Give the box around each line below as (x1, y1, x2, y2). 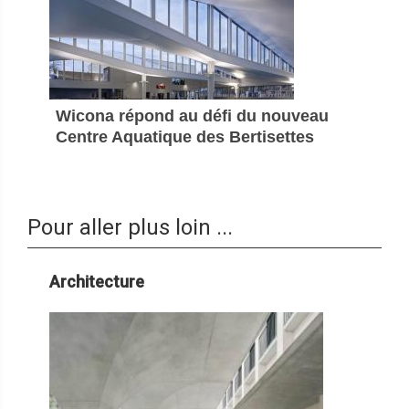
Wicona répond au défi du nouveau (56, 107, 329, 126)
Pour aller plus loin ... (27, 215, 233, 241)
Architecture (49, 272, 144, 292)
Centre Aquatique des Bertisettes (56, 128, 314, 147)
